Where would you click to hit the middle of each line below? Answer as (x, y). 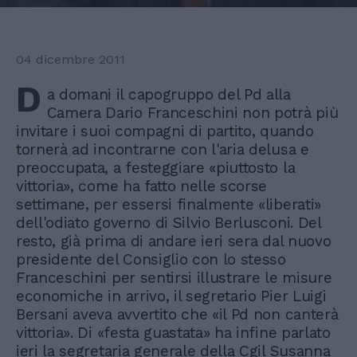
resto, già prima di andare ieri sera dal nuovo (174, 241)
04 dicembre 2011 (71, 59)
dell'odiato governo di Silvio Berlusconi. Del (169, 222)
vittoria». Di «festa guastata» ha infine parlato (173, 332)
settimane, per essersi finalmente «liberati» (169, 204)
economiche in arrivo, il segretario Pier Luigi (171, 296)
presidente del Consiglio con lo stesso (151, 259)
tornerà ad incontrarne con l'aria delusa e (163, 149)
